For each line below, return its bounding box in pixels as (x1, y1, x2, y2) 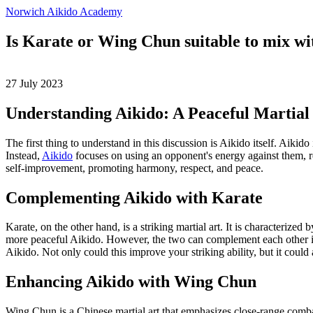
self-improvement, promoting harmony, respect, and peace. (6, 161, 263, 174)
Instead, (6, 149, 42, 161)
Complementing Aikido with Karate (6, 188, 263, 207)
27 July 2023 (6, 77, 63, 89)
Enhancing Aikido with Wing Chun (6, 272, 256, 291)
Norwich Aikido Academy (6, 6, 122, 17)
